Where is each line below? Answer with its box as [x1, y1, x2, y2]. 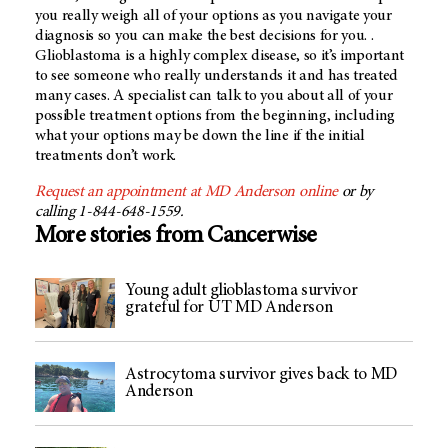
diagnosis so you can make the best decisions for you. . [35, 28, 374, 45]
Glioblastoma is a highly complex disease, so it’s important [35, 48, 405, 65]
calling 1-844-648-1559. [35, 204, 184, 221]
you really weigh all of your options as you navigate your [35, 8, 392, 25]
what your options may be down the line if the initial [35, 128, 366, 145]
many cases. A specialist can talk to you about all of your [35, 88, 393, 105]
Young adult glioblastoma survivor [125, 282, 358, 300]
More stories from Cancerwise [35, 225, 318, 250]
